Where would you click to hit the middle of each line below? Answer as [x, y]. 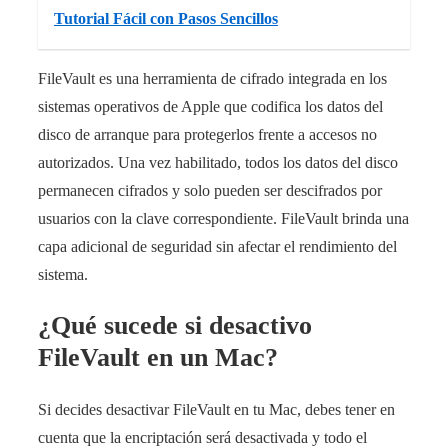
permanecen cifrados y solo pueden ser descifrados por [210, 190]
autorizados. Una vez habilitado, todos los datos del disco [218, 162]
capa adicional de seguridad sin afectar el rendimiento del [217, 246]
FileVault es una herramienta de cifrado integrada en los [212, 78]
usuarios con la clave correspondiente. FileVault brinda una [223, 218]
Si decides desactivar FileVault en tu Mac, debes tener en [216, 410]
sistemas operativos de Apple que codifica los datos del [210, 106]
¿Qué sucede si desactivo [175, 326]
